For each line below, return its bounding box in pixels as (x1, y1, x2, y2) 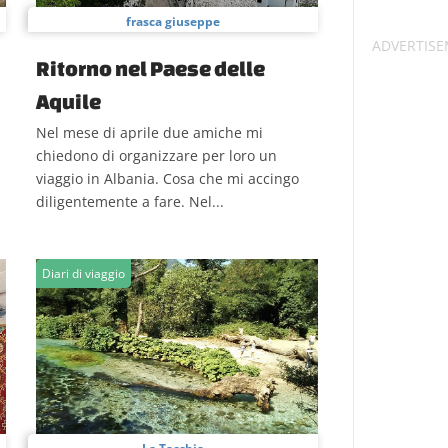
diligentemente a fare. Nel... (36, 192, 224, 211)
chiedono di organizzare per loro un (36, 146, 277, 165)
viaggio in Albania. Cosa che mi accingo (36, 169, 299, 188)
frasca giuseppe (126, 13, 220, 30)
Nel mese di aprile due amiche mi (36, 123, 263, 142)
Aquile (36, 89, 101, 113)
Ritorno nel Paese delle (36, 56, 265, 80)
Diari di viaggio (42, 265, 125, 282)
